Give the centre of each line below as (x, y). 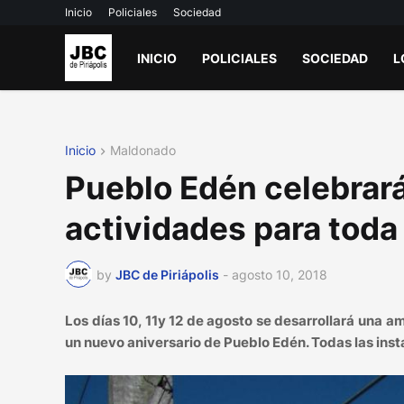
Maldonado (143, 150)
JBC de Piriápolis (167, 274)
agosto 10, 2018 (280, 274)
